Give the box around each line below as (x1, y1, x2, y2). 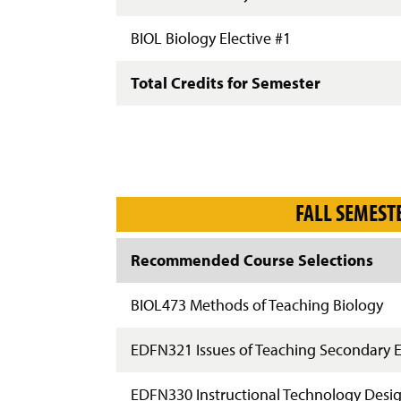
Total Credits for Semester (130, 72, 320, 93)
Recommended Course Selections (130, 249, 373, 270)
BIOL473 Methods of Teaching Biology (130, 294, 383, 315)
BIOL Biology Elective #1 (130, 27, 291, 48)
